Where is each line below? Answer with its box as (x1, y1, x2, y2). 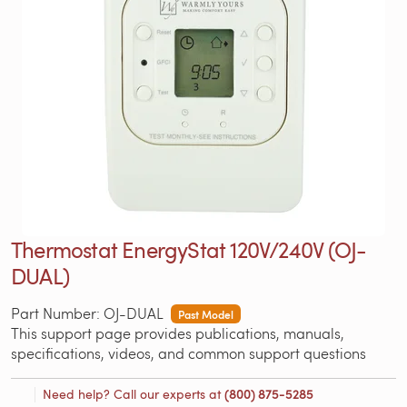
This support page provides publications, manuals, (11, 323, 344, 342)
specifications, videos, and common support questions (11, 342, 366, 362)
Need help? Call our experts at (43, 385, 224, 403)
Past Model (177, 306, 233, 322)
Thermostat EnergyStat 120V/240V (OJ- (11, 233, 367, 264)
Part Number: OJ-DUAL (11, 303, 164, 323)
